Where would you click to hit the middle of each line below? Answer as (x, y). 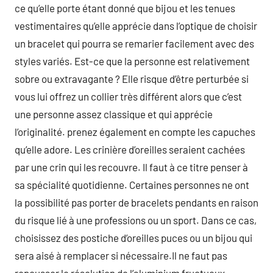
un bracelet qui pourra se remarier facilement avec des (134, 43)
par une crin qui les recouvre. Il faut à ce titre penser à (131, 167)
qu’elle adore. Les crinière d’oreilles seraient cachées (130, 149)
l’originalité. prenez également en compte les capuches (135, 132)
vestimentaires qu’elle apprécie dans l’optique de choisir (136, 26)
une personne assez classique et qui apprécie (114, 114)
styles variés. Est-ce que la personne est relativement (132, 61)
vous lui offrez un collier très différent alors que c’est (128, 96)
